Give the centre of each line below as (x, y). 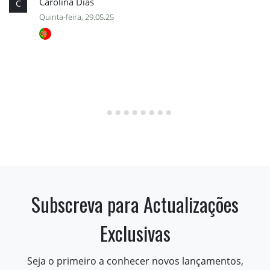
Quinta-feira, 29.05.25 (77, 17)
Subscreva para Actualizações (135, 204)
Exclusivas (135, 233)
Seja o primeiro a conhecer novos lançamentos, (135, 261)
